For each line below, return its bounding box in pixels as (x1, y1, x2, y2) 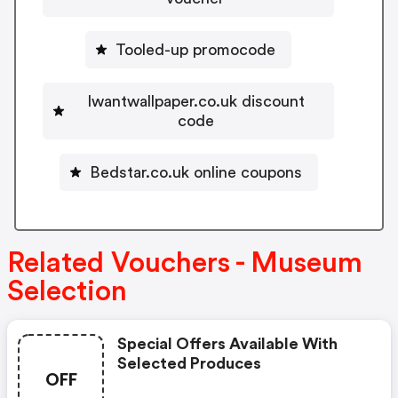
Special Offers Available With (117, 335, 338, 352)
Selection (7, 276, 127, 306)
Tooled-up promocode (115, 42, 275, 59)
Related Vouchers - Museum (7, 248, 362, 277)
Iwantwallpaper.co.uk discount (86, 93, 305, 110)
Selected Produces (117, 354, 261, 371)
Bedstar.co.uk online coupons (89, 164, 302, 181)
